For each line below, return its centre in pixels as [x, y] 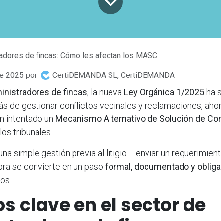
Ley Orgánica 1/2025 [164, 92]
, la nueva [106, 92]
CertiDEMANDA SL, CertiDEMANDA [113, 75]
